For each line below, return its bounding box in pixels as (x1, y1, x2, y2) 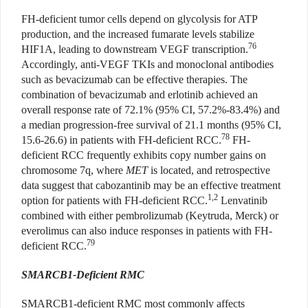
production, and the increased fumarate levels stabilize (21, 28, 254, 41)
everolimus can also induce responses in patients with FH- (21, 225, 272, 237)
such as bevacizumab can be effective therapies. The (21, 74, 247, 86)
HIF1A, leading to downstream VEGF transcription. (21, 43, 248, 56)
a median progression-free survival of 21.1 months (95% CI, (21, 119, 281, 131)
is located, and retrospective (148, 164, 270, 177)
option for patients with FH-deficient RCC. (21, 195, 208, 207)
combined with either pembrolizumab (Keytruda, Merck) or (21, 210, 278, 222)
